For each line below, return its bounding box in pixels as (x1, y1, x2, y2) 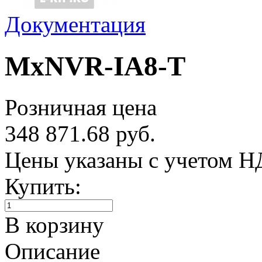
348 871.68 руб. (5, 121, 156, 147)
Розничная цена (5, 95, 157, 120)
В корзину (5, 212, 104, 238)
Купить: (5, 174, 81, 199)
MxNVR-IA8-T (5, 50, 185, 81)
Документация (5, 12, 146, 37)
